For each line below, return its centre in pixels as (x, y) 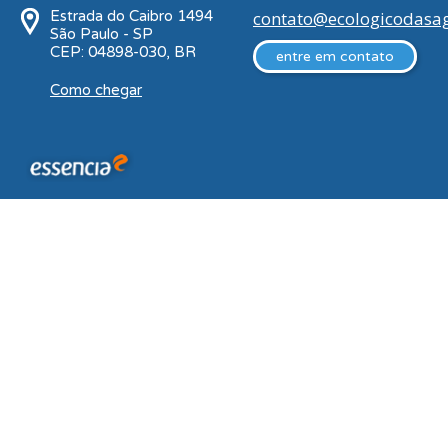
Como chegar (96, 90)
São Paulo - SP (101, 34)
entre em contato (335, 56)
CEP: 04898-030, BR (123, 52)
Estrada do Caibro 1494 (131, 16)
